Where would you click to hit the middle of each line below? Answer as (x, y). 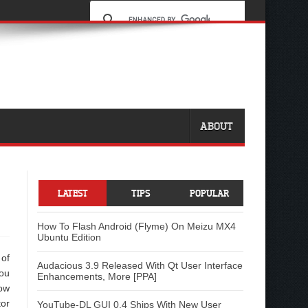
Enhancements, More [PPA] (97, 276)
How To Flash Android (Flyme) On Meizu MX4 (136, 226)
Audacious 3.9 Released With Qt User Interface (140, 265)
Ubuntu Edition (69, 237)
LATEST (73, 193)
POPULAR (209, 193)
